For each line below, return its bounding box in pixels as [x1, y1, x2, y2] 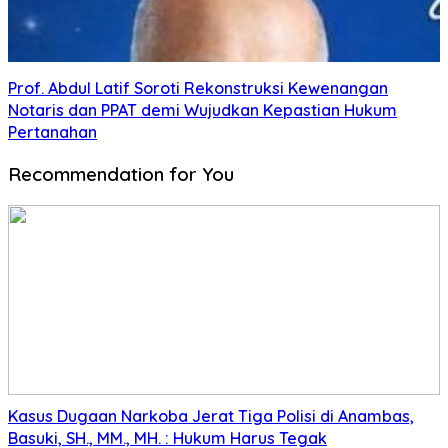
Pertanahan [8, 122, 97, 143]
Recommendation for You [8, 161, 234, 186]
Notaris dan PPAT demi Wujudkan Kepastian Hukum [8, 100, 397, 121]
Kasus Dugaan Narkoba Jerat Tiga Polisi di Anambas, [8, 405, 414, 426]
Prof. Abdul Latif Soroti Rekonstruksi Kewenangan [8, 78, 388, 99]
